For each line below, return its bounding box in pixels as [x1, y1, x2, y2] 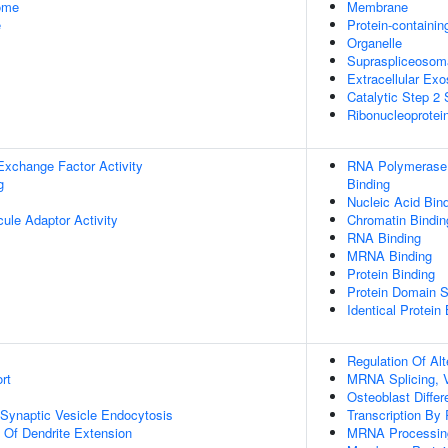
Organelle [347, 33, 402, 52]
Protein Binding [347, 264, 435, 283]
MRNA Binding [347, 246, 432, 265]
